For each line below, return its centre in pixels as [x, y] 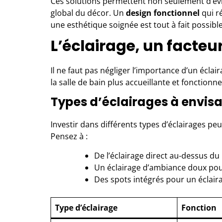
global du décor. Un [88, 13]
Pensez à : [69, 136]
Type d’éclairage [86, 207]
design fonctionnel [163, 13]
